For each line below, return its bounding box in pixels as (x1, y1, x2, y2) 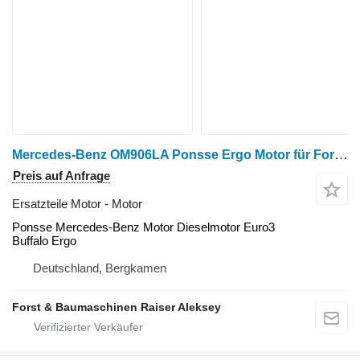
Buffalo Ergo (12, 233, 76, 247)
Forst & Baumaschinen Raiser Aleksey (12, 300, 221, 313)
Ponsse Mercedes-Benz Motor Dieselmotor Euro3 (12, 219, 275, 234)
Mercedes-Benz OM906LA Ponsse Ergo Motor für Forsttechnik (334, 146, 348, 162)
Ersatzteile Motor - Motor (12, 196, 142, 211)
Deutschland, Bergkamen (33, 260, 166, 275)
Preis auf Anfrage (13, 168, 110, 182)
